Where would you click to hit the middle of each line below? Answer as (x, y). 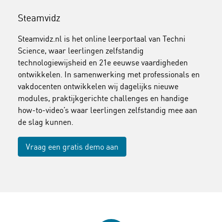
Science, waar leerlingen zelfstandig (81, 50)
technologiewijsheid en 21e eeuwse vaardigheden (103, 62)
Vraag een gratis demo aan (72, 146)
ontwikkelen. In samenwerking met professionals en (109, 74)
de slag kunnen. (46, 122)
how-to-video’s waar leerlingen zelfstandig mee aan (108, 110)
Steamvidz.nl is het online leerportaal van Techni (102, 38)
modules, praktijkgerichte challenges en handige (103, 98)
